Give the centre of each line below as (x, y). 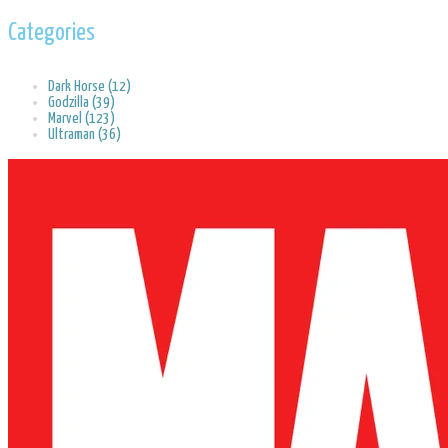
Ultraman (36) (84, 134)
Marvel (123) (81, 118)
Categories (51, 33)
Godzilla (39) (81, 102)
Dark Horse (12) (89, 86)
